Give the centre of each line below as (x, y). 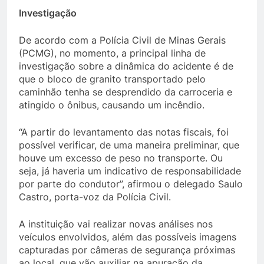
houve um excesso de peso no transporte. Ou (121, 158)
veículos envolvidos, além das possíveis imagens (128, 237)
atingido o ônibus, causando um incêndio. (112, 105)
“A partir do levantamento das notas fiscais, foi (124, 132)
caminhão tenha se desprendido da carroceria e (126, 92)
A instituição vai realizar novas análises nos (116, 224)
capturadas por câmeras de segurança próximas (127, 250)
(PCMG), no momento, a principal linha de (112, 53)
